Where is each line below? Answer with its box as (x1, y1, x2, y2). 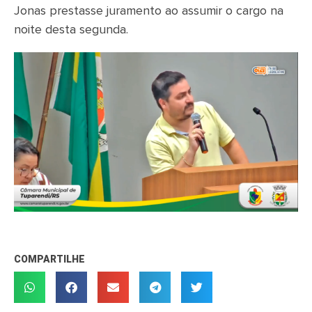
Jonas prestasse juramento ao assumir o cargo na (14, 4, 283, 17)
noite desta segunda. (14, 23, 128, 36)
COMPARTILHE (14, 253, 85, 265)
